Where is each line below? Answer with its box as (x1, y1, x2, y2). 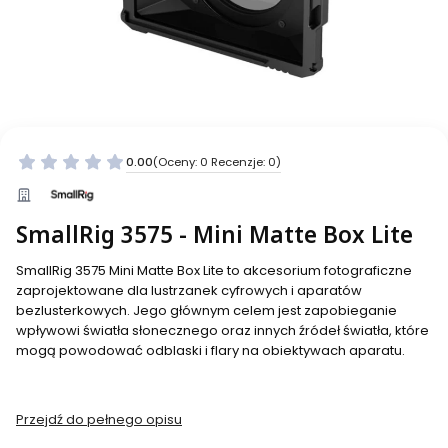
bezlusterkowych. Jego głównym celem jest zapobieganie (16, 301, 397, 321)
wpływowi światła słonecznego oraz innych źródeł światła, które (16, 321, 429, 341)
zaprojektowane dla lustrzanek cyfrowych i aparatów (16, 281, 362, 301)
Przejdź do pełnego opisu (16, 410, 182, 430)
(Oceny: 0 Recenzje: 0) (153, 153, 281, 170)
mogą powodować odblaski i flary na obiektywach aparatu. (16, 341, 405, 361)
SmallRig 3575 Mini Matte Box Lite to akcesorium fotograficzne (16, 261, 412, 281)
